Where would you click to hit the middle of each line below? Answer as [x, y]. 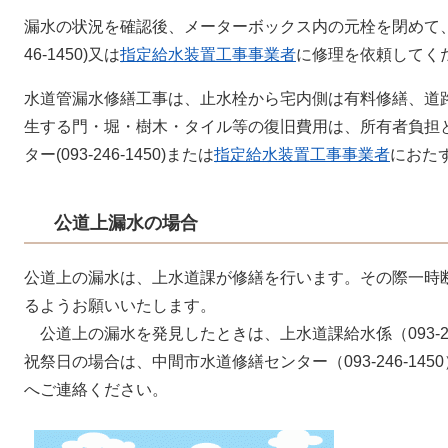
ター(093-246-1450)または [119, 154]
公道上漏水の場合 [126, 223]
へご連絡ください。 [96, 389]
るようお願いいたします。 [120, 305]
